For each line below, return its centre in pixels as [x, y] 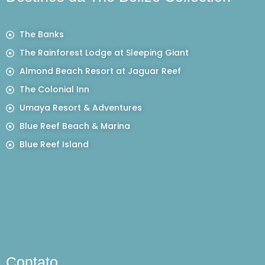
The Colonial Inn [54, 90]
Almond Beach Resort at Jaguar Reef [100, 71]
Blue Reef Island [54, 145]
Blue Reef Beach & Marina [75, 126]
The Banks [41, 35]
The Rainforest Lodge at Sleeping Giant [104, 53]
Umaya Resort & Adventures [80, 108]
